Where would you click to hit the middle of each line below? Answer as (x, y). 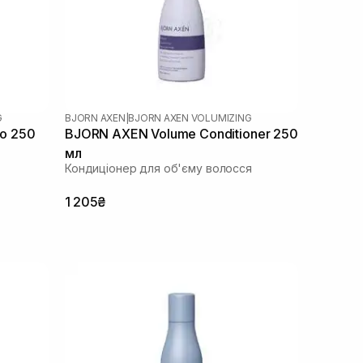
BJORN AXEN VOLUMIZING (190, 117)
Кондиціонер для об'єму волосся (158, 168)
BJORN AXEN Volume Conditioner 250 (181, 133)
